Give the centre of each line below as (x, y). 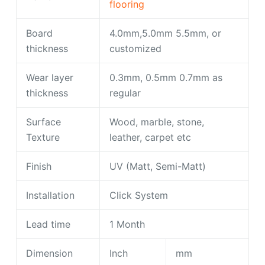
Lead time (48, 224)
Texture (43, 137)
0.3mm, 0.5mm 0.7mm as (166, 77)
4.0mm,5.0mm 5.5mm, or (165, 33)
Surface (43, 122)
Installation (50, 195)
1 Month (127, 224)
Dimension (49, 253)
